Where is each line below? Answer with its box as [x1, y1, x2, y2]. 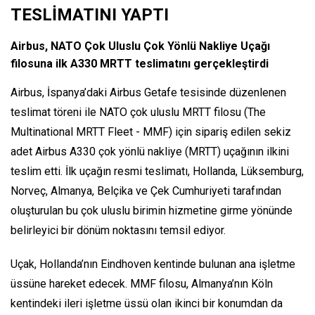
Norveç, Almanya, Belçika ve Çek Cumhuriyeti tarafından [11, 184, 281, 198]
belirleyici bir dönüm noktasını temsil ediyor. [11, 223, 226, 237]
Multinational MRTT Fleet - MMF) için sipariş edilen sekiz [11, 124, 291, 139]
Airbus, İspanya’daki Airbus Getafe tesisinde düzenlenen [11, 85, 286, 99]
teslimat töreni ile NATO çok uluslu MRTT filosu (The [11, 105, 266, 119]
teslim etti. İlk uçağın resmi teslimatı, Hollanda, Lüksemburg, [11, 164, 304, 178]
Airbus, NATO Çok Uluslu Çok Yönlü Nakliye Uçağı [11, 39, 270, 53]
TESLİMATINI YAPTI [11, 4, 169, 25]
